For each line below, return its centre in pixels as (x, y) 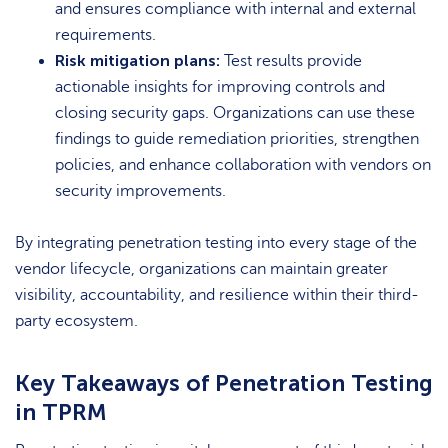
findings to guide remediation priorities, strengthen (237, 138)
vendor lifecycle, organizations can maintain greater (201, 269)
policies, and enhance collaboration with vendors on (243, 164)
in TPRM (61, 411)
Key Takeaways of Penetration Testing (224, 382)
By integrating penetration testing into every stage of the (216, 243)
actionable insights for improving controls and (220, 86)
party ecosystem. (76, 321)
